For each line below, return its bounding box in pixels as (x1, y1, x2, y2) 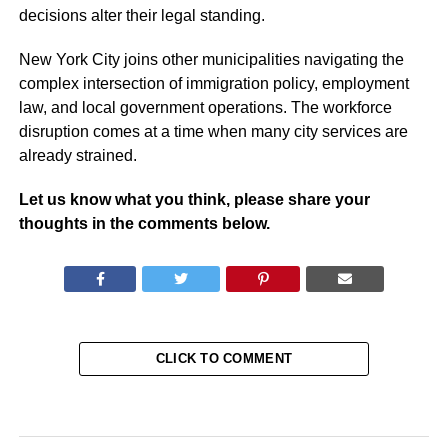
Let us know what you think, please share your (18, 191, 370, 209)
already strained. (18, 147, 137, 165)
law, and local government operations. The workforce (18, 99, 392, 117)
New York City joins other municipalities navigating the (18, 51, 404, 69)
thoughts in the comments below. (18, 215, 270, 233)
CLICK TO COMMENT (155, 351, 293, 367)
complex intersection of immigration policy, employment (18, 75, 409, 93)
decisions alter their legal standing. (18, 7, 265, 25)
